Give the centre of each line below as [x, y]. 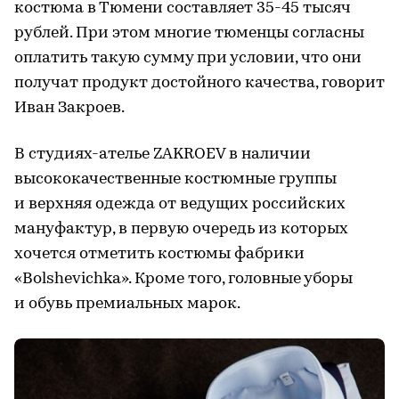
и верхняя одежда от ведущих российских [180, 204]
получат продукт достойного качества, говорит [199, 83]
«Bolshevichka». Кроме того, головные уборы [183, 279]
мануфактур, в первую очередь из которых [181, 229]
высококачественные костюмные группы [175, 179]
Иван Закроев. [69, 108]
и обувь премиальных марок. [127, 304]
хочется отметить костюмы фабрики [159, 254]
